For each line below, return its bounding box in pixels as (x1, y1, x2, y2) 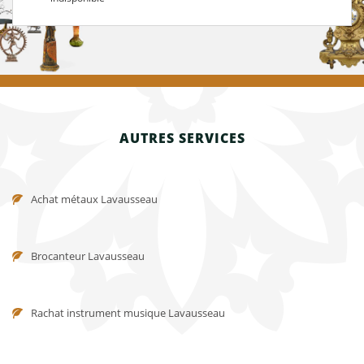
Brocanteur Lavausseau (31, 249, 145, 263)
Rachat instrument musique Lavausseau (31, 305, 225, 320)
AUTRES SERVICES (119, 128, 245, 147)
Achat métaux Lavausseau (31, 192, 158, 206)
